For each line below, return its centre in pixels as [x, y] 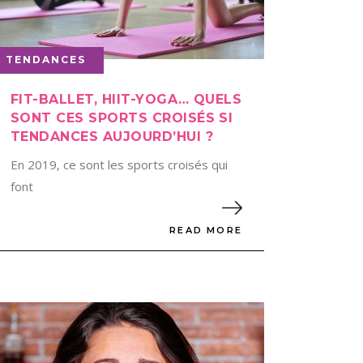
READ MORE [206, 231]
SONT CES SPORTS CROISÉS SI [122, 117]
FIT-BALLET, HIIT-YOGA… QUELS [126, 99]
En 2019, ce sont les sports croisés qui [119, 164]
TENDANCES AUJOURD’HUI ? [112, 136]
